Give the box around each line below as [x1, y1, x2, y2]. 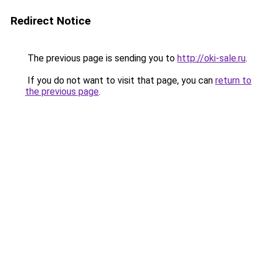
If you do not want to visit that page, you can [25, 75, 215, 86]
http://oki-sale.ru [177, 53, 246, 64]
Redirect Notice [11, 14, 91, 27]
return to [215, 75, 251, 86]
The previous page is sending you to [25, 53, 177, 64]
